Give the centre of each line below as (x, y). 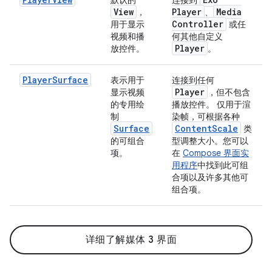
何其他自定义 (197, 36)
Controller (198, 24)
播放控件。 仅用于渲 (211, 104)
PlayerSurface (55, 80)
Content (193, 128)
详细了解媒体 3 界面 (131, 240)
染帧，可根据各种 (206, 116)
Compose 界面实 (216, 153)
